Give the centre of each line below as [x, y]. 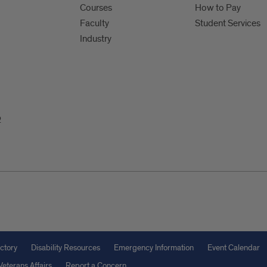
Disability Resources [66, 248]
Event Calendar [234, 248]
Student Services [228, 23]
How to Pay [218, 8]
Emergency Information [154, 248]
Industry [96, 39]
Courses [96, 8]
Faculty [95, 23]
